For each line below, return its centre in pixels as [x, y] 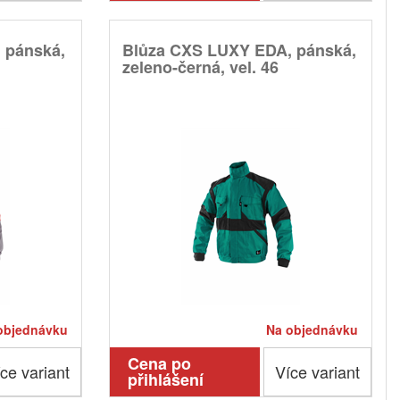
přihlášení [165, 380]
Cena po [159, 364]
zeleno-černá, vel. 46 [200, 67]
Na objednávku [312, 330]
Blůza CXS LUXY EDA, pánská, [239, 50]
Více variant [317, 372]
